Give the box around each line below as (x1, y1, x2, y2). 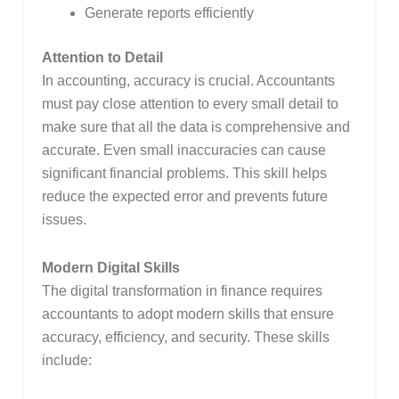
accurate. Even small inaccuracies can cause (41, 142, 326, 159)
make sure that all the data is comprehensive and (41, 119, 350, 135)
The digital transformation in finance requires (41, 283, 322, 299)
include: (41, 353, 92, 369)
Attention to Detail (41, 50, 163, 66)
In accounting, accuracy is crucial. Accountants (41, 73, 335, 89)
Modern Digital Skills (41, 260, 180, 276)
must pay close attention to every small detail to (41, 96, 338, 112)
